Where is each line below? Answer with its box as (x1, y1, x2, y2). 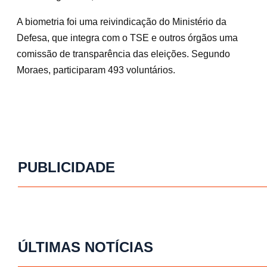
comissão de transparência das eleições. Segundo (17, 49, 230, 60)
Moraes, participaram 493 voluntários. (17, 65, 175, 76)
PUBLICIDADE (18, 159, 115, 175)
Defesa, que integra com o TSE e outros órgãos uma (17, 33, 238, 44)
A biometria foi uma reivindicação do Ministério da (17, 17, 226, 27)
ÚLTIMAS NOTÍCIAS (18, 238, 153, 255)
